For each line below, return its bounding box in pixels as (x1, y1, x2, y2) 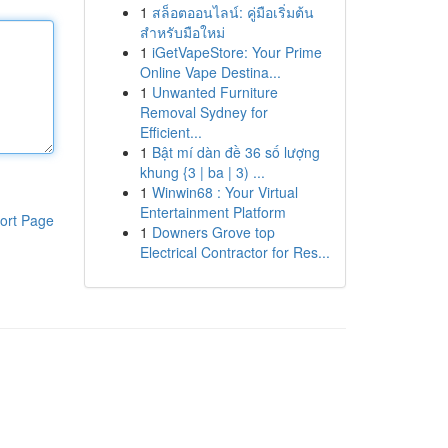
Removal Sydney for (139, 102, 268, 122)
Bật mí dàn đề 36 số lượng (151, 142, 320, 162)
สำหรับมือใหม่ (139, 22, 225, 42)
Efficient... (139, 122, 202, 142)
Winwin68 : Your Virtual (151, 182, 298, 202)
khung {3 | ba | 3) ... (139, 162, 265, 182)
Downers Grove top (151, 222, 275, 242)
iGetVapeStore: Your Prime (151, 42, 322, 62)
